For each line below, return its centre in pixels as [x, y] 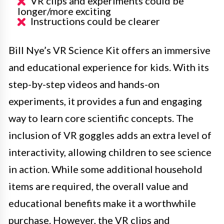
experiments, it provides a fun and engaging [105, 101]
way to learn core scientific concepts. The [101, 118]
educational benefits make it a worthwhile [102, 203]
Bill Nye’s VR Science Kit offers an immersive [109, 50]
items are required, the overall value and [98, 186]
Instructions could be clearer [95, 21]
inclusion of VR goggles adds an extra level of [110, 135]
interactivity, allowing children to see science [110, 152]
